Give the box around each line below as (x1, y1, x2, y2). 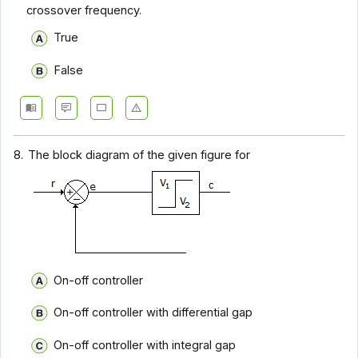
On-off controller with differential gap (53, 305, 253, 320)
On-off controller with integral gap (53, 337, 236, 352)
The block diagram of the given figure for (28, 148, 251, 163)
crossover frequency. (26, 2, 142, 18)
